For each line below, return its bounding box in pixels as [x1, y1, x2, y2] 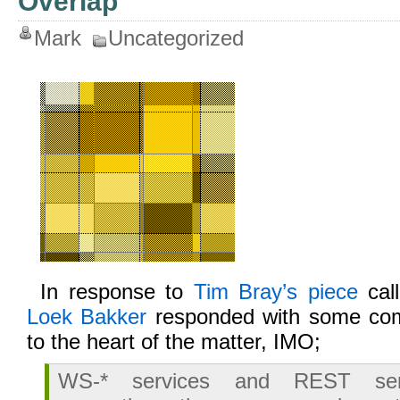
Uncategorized [108, 26, 244, 50]
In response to [40, 279, 194, 304]
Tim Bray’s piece [193, 279, 358, 304]
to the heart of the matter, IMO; [27, 329, 321, 354]
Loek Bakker [27, 304, 147, 329]
